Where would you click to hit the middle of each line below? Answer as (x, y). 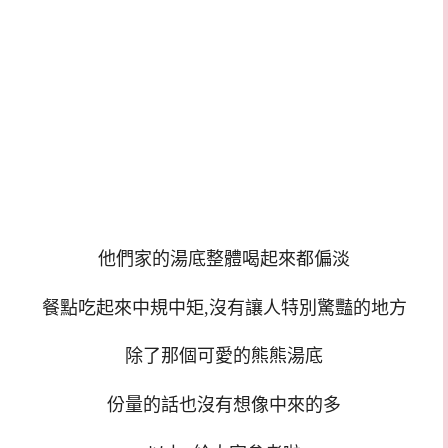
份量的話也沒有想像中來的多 (224, 405)
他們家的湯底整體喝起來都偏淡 (224, 258)
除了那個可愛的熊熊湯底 (224, 356)
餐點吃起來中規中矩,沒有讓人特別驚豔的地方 (224, 307)
